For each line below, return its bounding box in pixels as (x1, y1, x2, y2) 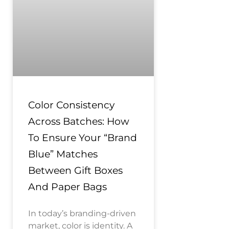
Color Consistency (28, 99, 114, 111)
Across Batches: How (28, 115, 129, 128)
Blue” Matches (28, 148, 98, 161)
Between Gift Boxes (28, 164, 123, 177)
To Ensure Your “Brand (28, 131, 137, 144)
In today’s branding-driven (28, 209, 136, 219)
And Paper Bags (28, 180, 107, 193)
